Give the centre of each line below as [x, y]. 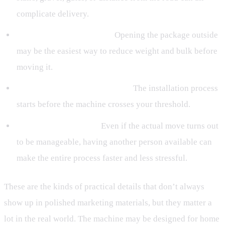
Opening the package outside [165, 35]
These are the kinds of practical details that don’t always [104, 187]
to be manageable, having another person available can [114, 142]
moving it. [34, 67]
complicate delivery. [52, 14]
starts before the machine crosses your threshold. [103, 104]
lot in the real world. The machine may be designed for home [112, 219]
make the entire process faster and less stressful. [102, 158]
